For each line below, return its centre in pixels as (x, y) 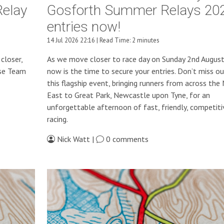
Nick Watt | (75, 139)
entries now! (83, 27)
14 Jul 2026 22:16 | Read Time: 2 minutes (103, 40)
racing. (57, 119)
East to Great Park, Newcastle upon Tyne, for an (128, 95)
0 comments (126, 139)
